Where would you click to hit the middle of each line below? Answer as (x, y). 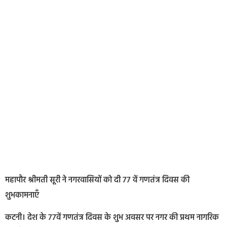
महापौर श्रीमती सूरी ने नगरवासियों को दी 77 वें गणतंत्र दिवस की (97, 180)
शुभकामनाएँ (22, 196)
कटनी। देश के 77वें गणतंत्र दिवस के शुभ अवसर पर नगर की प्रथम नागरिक (112, 218)
